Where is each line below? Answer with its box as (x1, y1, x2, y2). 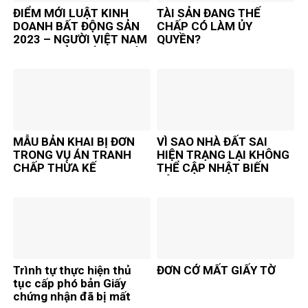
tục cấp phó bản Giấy (13, 276, 126, 290)
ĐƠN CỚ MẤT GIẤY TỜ (157, 263, 276, 277)
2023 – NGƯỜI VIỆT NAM (13, 32, 147, 47)
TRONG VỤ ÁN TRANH (13, 147, 131, 162)
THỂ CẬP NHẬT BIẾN (157, 160, 269, 175)
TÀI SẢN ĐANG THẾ (157, 6, 261, 21)
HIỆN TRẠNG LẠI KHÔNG (157, 147, 289, 162)
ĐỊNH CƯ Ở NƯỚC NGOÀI (13, 45, 145, 60)
